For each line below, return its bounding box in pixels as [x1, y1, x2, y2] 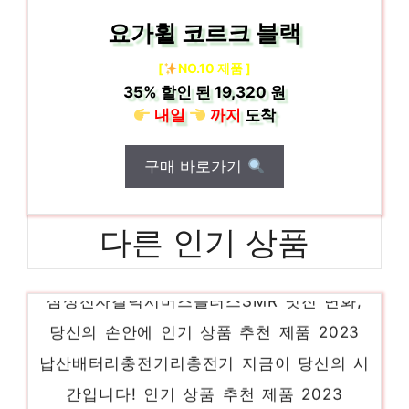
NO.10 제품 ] [177, 60, 251, 76]
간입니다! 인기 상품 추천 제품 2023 [66, 376, 343, 395]
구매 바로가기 [144, 157, 247, 175]
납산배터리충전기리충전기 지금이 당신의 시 [39, 345, 370, 364]
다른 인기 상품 [100, 223, 309, 261]
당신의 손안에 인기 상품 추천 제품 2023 [48, 314, 361, 333]
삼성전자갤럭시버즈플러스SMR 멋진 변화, [46, 283, 363, 302]
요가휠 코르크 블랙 [108, 19, 301, 47]
